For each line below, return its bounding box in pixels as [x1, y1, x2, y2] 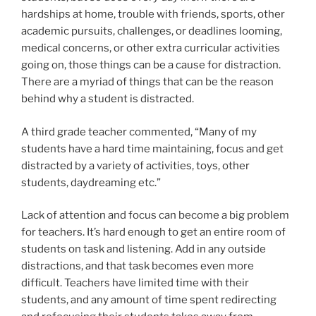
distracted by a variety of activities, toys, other [21, 159, 250, 172]
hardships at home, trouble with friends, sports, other [21, 8, 285, 21]
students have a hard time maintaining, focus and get [21, 142, 284, 155]
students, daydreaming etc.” [21, 176, 161, 189]
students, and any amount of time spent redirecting [21, 293, 276, 307]
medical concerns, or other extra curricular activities [21, 42, 280, 55]
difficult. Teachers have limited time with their [21, 276, 249, 290]
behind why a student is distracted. [21, 92, 196, 106]
